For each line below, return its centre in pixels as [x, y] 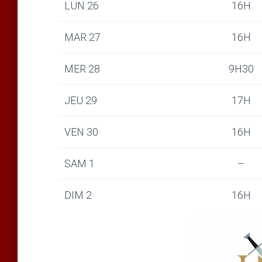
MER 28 [82, 69]
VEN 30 [81, 132]
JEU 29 [81, 100]
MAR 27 [82, 37]
